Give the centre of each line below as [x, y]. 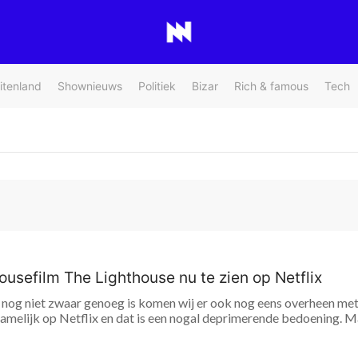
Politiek [157, 86]
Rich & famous [271, 86]
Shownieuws [90, 86]
